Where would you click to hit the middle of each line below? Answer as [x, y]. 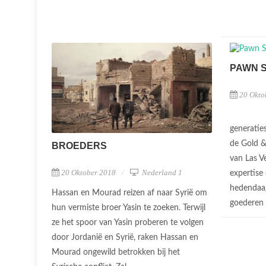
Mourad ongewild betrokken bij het [116, 252]
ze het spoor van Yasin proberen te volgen [128, 222]
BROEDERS [79, 145]
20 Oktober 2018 [88, 172]
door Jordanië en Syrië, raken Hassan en [125, 237]
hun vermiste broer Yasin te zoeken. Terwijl [129, 208]
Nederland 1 [161, 172]
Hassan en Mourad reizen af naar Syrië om [129, 193]
